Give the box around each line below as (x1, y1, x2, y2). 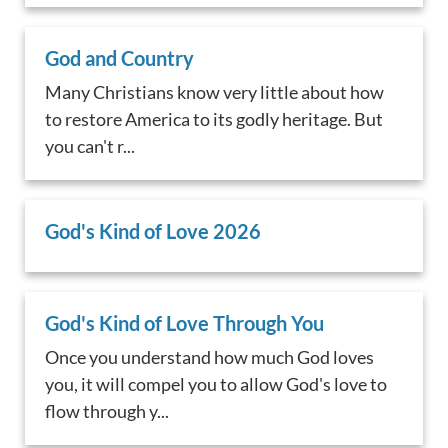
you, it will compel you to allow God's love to (45, 372, 388, 395)
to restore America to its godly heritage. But (45, 108, 384, 131)
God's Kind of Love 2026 (45, 219, 262, 244)
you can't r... (45, 135, 136, 158)
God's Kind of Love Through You (45, 310, 325, 335)
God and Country (45, 46, 195, 71)
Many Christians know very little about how (45, 81, 385, 104)
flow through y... (45, 399, 170, 422)
